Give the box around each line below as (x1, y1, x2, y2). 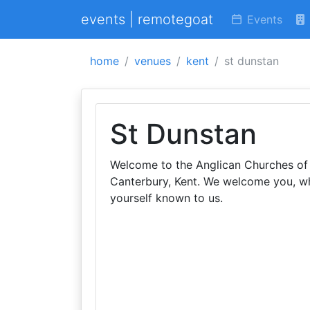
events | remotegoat (81, 11, 213, 28)
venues (134, 54, 171, 68)
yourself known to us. (110, 191, 223, 205)
